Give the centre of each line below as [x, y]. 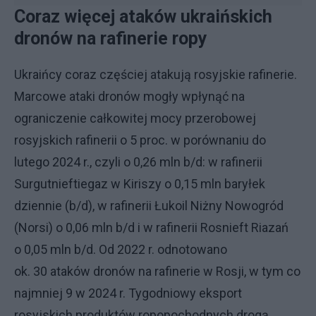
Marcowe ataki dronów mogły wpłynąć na [129, 96]
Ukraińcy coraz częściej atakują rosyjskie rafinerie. [156, 74]
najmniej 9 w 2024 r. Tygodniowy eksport [128, 293]
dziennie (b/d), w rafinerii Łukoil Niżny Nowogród [149, 206]
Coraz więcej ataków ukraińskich [143, 17]
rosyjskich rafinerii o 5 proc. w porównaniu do [140, 140]
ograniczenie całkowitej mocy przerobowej [135, 118]
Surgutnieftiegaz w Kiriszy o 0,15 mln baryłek [140, 184]
